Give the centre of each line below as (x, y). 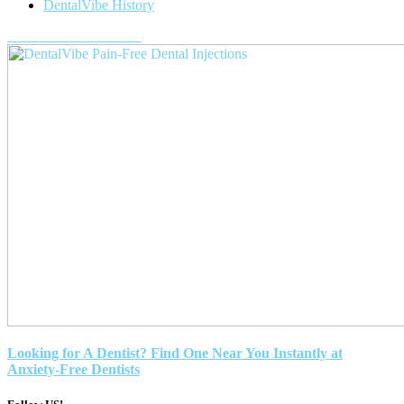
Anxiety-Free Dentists (73, 369)
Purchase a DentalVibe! (74, 35)
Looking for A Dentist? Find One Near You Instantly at (175, 353)
